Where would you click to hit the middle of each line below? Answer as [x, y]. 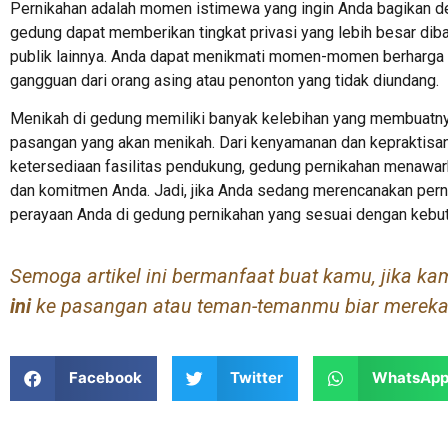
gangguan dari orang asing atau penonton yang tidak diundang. [224, 80]
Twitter [256, 378]
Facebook [105, 378]
